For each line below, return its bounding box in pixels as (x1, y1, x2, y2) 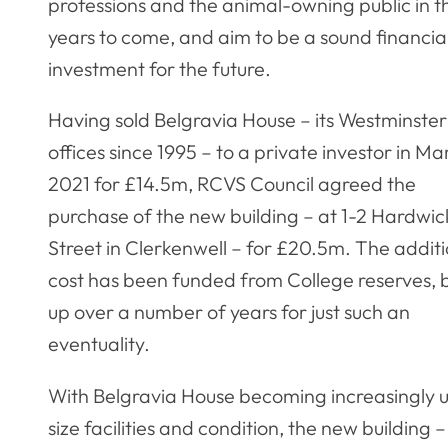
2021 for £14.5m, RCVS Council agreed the (48, 171, 416, 197)
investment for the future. (48, 55, 271, 81)
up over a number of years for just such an (48, 299, 410, 325)
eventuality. (48, 331, 150, 357)
